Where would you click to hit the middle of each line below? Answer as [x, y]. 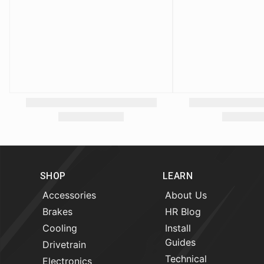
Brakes [57, 212]
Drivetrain [64, 245]
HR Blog [183, 212]
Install [178, 228]
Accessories [69, 195]
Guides [180, 242]
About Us [186, 195]
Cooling [60, 228]
